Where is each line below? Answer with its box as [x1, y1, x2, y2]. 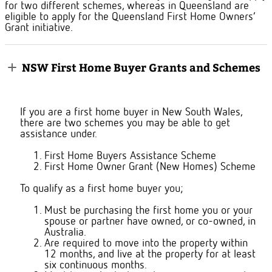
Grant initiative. [5, 22, 73, 34]
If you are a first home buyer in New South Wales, [20, 107, 242, 118]
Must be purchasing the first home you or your [44, 205, 253, 217]
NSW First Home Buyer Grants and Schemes [19, 59, 260, 75]
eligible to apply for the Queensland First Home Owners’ [5, 12, 255, 23]
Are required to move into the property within [44, 238, 248, 250]
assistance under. [20, 129, 100, 140]
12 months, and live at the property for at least [44, 249, 256, 260]
